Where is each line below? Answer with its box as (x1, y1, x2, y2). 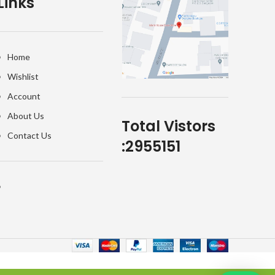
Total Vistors (122, 116, 216, 137)
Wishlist (7, 71, 39, 82)
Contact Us (7, 130, 52, 141)
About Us (7, 110, 44, 122)
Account (7, 91, 41, 102)
